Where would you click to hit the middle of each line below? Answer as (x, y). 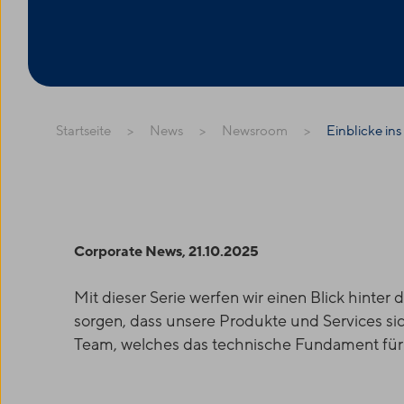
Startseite (83, 131)
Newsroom (255, 131)
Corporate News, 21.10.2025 (166, 251)
